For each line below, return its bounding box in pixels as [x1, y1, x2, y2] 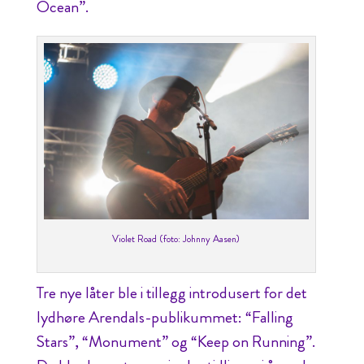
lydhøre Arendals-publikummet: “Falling [36, 305, 293, 330]
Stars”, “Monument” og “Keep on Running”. [36, 330, 315, 354]
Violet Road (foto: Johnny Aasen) [112, 232, 240, 247]
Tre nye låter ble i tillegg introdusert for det [36, 281, 307, 305]
